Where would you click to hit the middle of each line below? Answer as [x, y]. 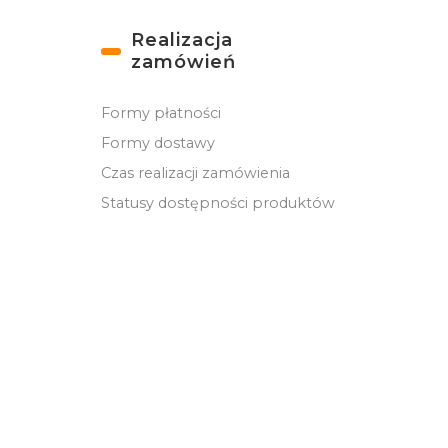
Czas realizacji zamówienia [196, 173]
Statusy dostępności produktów [218, 203]
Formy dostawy [158, 143]
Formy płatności [161, 113]
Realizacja [182, 40]
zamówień [184, 62]
